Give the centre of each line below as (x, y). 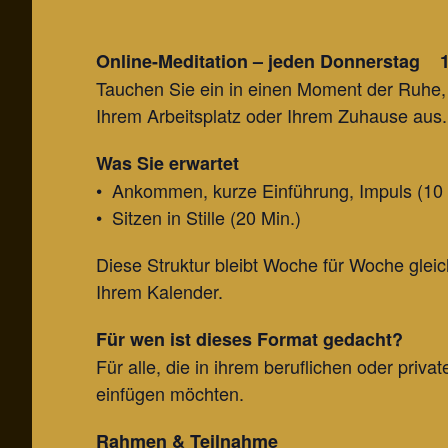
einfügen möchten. (170, 393)
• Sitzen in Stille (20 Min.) (198, 217)
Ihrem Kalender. (159, 291)
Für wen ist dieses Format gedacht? (249, 339)
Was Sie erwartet (167, 163)
